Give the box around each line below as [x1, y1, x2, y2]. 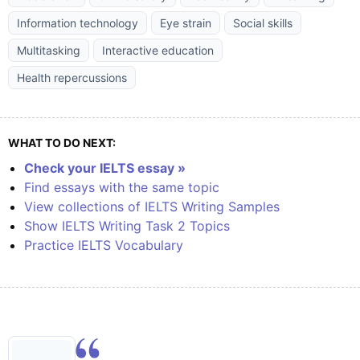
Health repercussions [17, 71, 127, 84]
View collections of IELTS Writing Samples [24, 198, 280, 215]
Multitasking [17, 43, 80, 57]
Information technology [17, 16, 138, 30]
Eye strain [160, 16, 211, 30]
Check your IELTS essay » [24, 160, 186, 176]
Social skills [233, 16, 292, 30]
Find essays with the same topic [24, 179, 219, 195]
